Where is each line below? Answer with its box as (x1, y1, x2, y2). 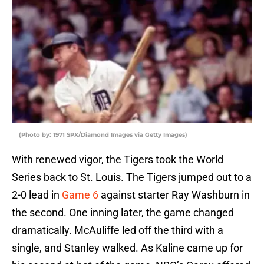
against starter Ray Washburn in (98, 189, 250, 202)
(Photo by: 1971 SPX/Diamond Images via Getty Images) (19, 131, 187, 139)
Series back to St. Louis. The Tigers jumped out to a (12, 171, 252, 184)
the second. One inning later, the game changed (12, 206, 234, 219)
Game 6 (62, 189, 98, 202)
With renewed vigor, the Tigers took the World (12, 153, 223, 166)
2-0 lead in (12, 189, 62, 202)
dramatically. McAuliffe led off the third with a (12, 224, 223, 237)
